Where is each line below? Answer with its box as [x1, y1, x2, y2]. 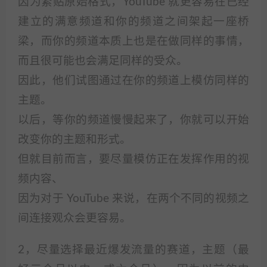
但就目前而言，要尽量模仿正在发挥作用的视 [18, 154, 249, 165]
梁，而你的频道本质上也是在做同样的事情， [18, 36, 249, 47]
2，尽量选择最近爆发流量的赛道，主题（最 [18, 244, 249, 256]
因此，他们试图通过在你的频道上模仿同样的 [18, 75, 249, 86]
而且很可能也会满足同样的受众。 [18, 55, 188, 67]
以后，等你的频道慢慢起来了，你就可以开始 [18, 114, 249, 126]
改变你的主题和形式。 [18, 134, 131, 145]
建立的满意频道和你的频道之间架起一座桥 [18, 16, 249, 27]
